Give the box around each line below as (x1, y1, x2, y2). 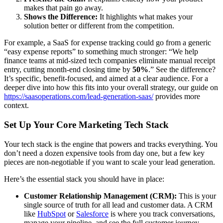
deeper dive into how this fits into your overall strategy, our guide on (4, 83, 218, 92)
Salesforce (76, 209, 109, 218)
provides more (153, 92, 200, 101)
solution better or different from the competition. (24, 21, 174, 30)
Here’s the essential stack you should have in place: (4, 174, 164, 183)
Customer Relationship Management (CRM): (24, 191, 177, 200)
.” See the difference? (148, 65, 216, 74)
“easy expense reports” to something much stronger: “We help (4, 47, 198, 56)
